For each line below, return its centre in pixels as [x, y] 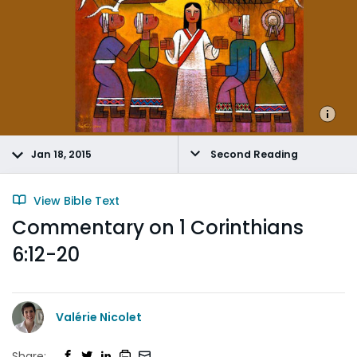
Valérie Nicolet [99, 317]
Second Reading [253, 154]
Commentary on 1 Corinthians [158, 228]
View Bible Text [75, 201]
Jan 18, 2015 [61, 154]
